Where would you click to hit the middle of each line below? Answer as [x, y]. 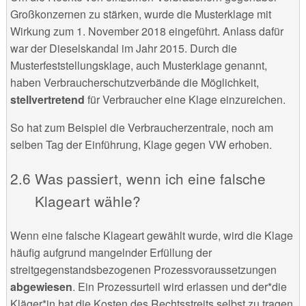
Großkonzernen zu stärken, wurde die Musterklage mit [140, 14]
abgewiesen [41, 286]
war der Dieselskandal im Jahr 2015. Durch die [123, 48]
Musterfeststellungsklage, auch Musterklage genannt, [138, 66]
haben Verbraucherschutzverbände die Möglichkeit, [134, 83]
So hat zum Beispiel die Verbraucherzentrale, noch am [141, 128]
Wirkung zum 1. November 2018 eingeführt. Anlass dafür [147, 31]
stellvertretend [48, 100]
